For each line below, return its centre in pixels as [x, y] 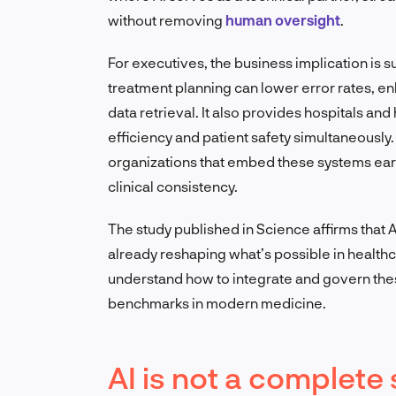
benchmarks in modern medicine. [217, 303]
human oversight [283, 20]
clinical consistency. [173, 187]
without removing [167, 20]
